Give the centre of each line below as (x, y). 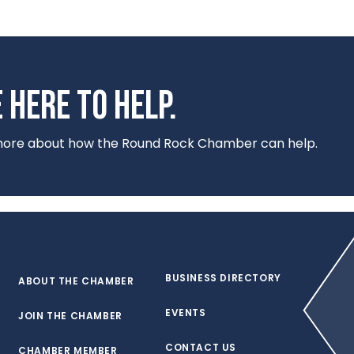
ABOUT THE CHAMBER (76, 281)
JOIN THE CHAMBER (70, 316)
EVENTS (185, 313)
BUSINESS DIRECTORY (223, 278)
